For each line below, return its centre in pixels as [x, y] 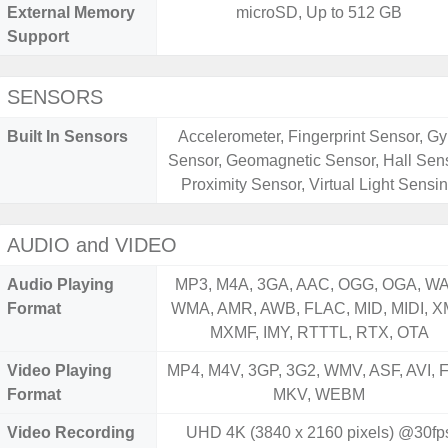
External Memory [71, 12]
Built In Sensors [67, 136]
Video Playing [59, 370]
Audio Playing [60, 284]
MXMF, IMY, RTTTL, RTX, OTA [319, 332]
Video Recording [71, 432]
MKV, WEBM [319, 394]
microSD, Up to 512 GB [319, 12]
